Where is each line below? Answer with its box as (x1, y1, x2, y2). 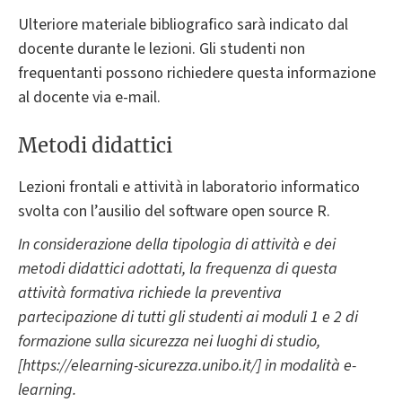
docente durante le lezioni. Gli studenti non (18, 37, 305, 60)
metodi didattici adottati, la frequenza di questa (18, 258, 337, 281)
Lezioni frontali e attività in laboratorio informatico (18, 176, 360, 199)
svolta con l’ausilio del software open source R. (18, 200, 330, 223)
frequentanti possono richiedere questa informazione (18, 61, 376, 84)
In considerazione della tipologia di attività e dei (18, 233, 336, 257)
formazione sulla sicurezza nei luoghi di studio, (18, 330, 320, 354)
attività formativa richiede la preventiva (18, 282, 282, 305)
